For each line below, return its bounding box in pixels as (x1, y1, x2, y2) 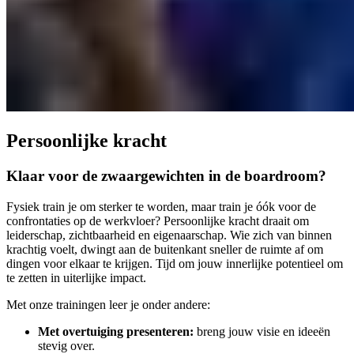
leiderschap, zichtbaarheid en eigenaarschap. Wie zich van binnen (6, 228, 332, 242)
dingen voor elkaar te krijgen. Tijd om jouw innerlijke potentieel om (6, 256, 343, 270)
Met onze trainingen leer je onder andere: (6, 297, 210, 311)
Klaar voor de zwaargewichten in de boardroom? (6, 167, 326, 184)
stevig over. (38, 338, 95, 352)
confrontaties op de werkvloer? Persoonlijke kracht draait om (6, 213, 309, 228)
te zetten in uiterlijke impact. (6, 270, 146, 284)
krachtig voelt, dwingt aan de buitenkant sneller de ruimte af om (6, 242, 323, 256)
